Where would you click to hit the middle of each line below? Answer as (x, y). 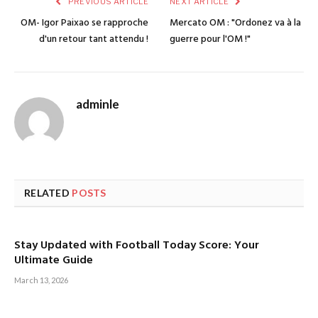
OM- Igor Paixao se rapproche (84, 23)
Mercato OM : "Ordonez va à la (235, 23)
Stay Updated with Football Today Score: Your (137, 246)
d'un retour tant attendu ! (94, 40)
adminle (98, 104)
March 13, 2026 (41, 280)
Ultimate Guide (54, 261)
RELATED (48, 193)
